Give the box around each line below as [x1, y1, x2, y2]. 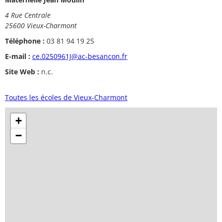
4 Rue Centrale [5, 10, 51, 20]
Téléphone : [5, 36, 45, 46]
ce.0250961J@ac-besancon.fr [32, 51, 127, 61]
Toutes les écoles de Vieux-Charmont [5, 92, 127, 102]
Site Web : [5, 66, 39, 76]
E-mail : [5, 51, 30, 61]
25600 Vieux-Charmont [5, 20, 77, 30]
